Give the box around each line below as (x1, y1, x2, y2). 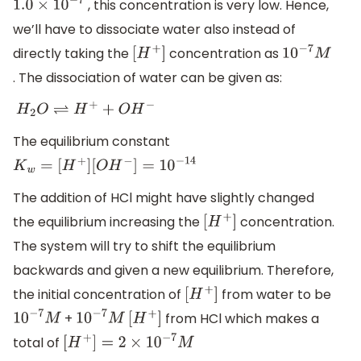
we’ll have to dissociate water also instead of (13, 19, 296, 39)
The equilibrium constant (13, 132, 170, 151)
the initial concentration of (13, 284, 185, 304)
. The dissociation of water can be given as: (13, 68, 282, 87)
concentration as (166, 44, 283, 63)
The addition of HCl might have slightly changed (13, 188, 314, 207)
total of (13, 333, 63, 352)
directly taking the (13, 44, 132, 63)
